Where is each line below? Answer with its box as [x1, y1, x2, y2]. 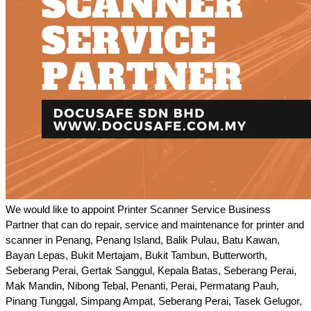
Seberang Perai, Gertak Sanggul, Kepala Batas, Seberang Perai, [6, 264, 296, 276]
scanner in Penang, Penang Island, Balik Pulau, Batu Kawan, [6, 233, 280, 246]
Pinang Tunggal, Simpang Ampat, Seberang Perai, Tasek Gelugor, [6, 294, 302, 307]
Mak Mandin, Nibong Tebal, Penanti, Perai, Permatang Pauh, [6, 279, 279, 292]
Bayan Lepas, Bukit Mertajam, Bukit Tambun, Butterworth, [6, 249, 267, 261]
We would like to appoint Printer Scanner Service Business [6, 203, 271, 215]
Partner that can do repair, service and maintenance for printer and [6, 218, 304, 230]
